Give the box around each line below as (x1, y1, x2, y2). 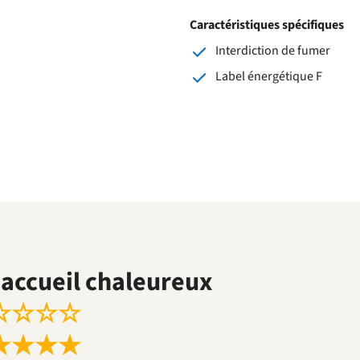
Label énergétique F (215, 67, 322, 85)
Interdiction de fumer (215, 41, 330, 59)
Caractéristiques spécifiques (190, 15, 344, 34)
